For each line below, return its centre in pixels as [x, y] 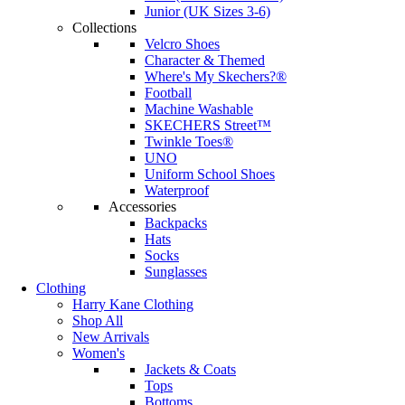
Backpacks [176, 223]
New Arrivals [111, 337]
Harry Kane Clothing [133, 305]
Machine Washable [199, 109]
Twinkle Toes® [189, 142]
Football [168, 93]
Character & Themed [205, 61]
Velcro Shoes [182, 44]
